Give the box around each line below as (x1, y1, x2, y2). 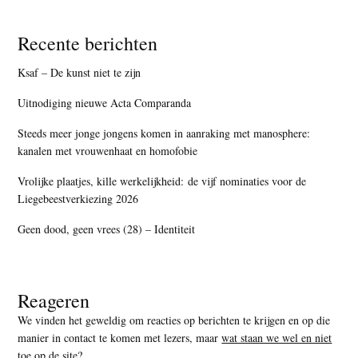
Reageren (18, 287, 90, 313)
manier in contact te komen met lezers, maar (18, 329, 222, 345)
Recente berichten (18, 30, 158, 56)
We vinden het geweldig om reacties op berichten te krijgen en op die (18, 312, 331, 328)
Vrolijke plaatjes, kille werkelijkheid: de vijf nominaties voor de (18, 173, 307, 189)
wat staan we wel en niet (221, 329, 332, 345)
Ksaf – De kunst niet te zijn (18, 64, 141, 80)
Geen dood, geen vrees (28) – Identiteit (18, 221, 196, 237)
